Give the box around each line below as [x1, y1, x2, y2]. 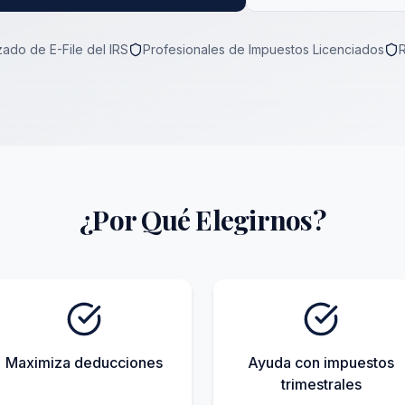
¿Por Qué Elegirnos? [80, 202, 325, 238]
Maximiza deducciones [5, 353, 163, 372]
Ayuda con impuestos [248, 353, 394, 372]
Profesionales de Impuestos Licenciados [142, 42, 384, 57]
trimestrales [280, 375, 362, 393]
